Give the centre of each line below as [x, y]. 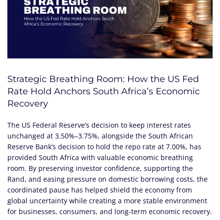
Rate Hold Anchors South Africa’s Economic [104, 91]
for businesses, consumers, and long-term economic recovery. [110, 211]
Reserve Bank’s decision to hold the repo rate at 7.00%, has [104, 146]
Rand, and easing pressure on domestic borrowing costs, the [108, 179]
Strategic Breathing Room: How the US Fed [103, 79]
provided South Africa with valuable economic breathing [100, 157]
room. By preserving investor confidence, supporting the [100, 168]
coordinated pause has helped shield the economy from [100, 190]
